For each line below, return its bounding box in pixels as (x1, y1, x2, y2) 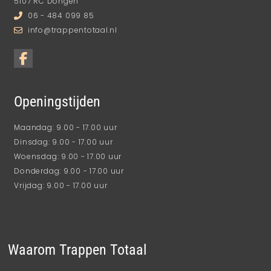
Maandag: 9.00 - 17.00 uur (14, 122, 117, 132)
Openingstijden (14, 93, 101, 110)
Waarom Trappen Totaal (8, 241, 148, 258)
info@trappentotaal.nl (27, 25, 117, 36)
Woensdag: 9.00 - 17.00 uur (14, 151, 122, 162)
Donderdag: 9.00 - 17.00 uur (14, 165, 124, 176)
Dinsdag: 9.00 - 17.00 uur (14, 136, 113, 147)
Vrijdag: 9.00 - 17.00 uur (14, 180, 108, 191)
